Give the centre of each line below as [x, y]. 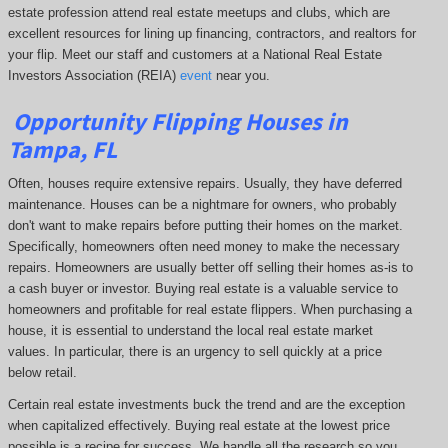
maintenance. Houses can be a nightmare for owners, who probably [202, 205]
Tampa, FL [62, 149]
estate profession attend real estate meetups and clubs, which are [198, 12]
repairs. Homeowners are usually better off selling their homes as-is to [210, 268]
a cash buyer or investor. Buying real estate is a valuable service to [202, 289]
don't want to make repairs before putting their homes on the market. [205, 226]
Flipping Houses [238, 121]
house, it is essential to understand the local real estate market [190, 331]
